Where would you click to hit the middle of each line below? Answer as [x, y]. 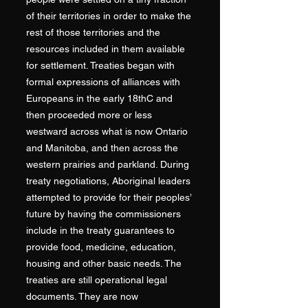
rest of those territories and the [93, 32]
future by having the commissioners [103, 214]
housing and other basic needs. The [104, 263]
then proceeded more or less [89, 115]
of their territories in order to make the [109, 16]
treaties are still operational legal [97, 280]
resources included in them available [106, 49]
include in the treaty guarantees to [100, 230]
